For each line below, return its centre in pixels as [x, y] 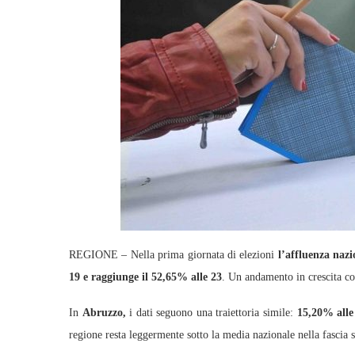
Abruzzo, [104, 313]
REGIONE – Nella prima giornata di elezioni [174, 255]
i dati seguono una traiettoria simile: [211, 313]
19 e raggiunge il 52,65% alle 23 [145, 277]
